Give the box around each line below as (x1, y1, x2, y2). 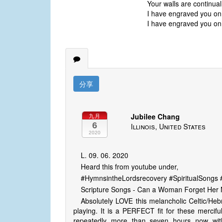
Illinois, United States (131, 121, 206, 132)
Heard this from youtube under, (81, 162, 178, 172)
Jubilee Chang (131, 111, 180, 122)
